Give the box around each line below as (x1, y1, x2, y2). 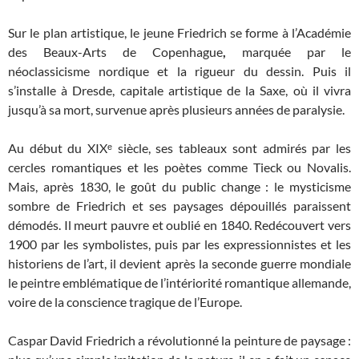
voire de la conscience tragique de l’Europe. (8, 294, 242, 310)
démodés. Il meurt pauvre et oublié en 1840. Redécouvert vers (8, 217, 351, 233)
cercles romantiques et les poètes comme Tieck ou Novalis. (8, 159, 351, 175)
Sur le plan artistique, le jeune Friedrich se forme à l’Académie (8, 25, 351, 41)
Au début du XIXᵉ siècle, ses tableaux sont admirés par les (8, 140, 351, 156)
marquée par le (242, 44, 351, 60)
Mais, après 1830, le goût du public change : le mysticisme (8, 179, 351, 195)
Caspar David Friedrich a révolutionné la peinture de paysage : (8, 333, 351, 349)
